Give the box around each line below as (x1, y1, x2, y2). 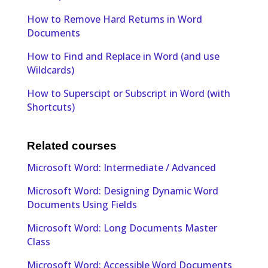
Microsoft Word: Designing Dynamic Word (26, 184, 218, 198)
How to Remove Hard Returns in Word (26, 12, 202, 26)
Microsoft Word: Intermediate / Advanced (26, 161, 216, 175)
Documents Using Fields (26, 198, 137, 212)
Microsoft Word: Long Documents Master (26, 221, 217, 235)
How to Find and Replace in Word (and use (26, 49, 220, 63)
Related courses (26, 139, 117, 152)
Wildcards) (26, 63, 74, 77)
